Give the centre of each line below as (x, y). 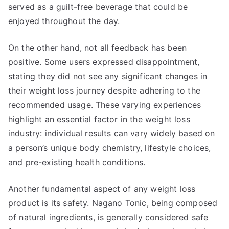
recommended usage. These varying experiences (105, 105)
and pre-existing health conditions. (77, 162)
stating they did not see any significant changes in (108, 76)
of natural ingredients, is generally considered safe (108, 217)
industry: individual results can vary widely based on (112, 133)
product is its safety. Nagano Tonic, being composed (113, 203)
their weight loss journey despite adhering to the (104, 90)
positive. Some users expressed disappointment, (104, 62)
